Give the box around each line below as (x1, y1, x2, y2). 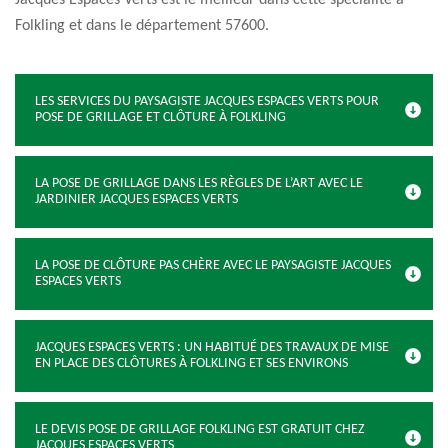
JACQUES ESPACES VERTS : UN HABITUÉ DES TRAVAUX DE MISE (35, 340, 389, 355)
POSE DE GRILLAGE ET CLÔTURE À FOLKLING (35, 110, 286, 125)
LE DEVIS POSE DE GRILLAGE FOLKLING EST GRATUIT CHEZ (35, 422, 365, 437)
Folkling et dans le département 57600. (15, 18, 269, 34)
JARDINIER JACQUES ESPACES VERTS (35, 192, 238, 207)
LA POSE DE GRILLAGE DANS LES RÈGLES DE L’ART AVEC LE (35, 176, 363, 191)
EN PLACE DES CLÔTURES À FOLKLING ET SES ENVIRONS (35, 356, 348, 371)
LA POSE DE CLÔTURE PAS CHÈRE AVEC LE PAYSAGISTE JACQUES (35, 258, 391, 273)
